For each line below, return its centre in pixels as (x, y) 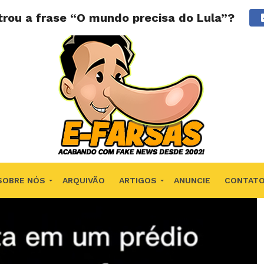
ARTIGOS (138, 180)
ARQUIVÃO (83, 180)
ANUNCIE (192, 180)
